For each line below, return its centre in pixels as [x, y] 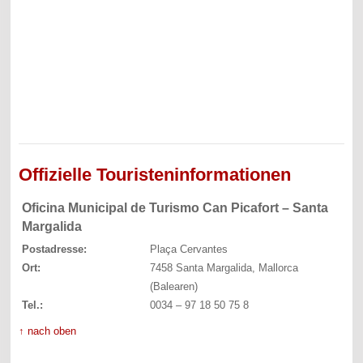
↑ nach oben [48, 331]
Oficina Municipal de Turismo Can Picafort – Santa [175, 207]
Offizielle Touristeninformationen [155, 174]
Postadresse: [55, 249]
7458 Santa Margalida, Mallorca [224, 267]
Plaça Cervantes [188, 249]
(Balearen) [173, 286]
